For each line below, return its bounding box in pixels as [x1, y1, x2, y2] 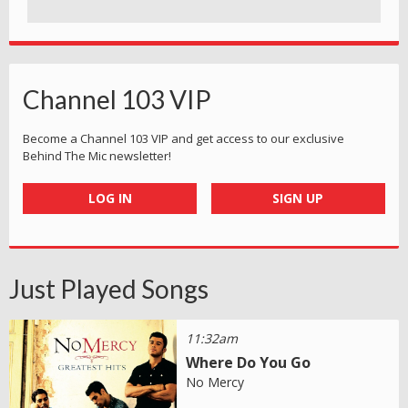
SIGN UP [272, 189, 324, 208]
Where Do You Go [186, 352, 311, 373]
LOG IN [87, 189, 132, 208]
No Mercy [186, 373, 245, 392]
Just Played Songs [9, 273, 209, 305]
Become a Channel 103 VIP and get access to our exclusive [23, 130, 344, 148]
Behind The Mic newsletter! [23, 148, 171, 165]
